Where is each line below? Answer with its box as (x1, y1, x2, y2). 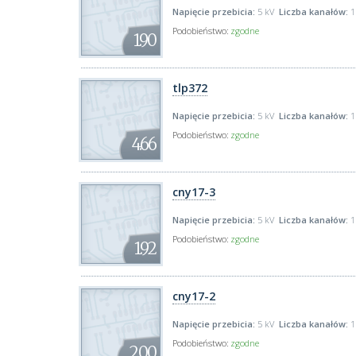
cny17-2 (172, 288, 215, 304)
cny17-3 (172, 184, 215, 199)
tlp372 (172, 80, 207, 95)
